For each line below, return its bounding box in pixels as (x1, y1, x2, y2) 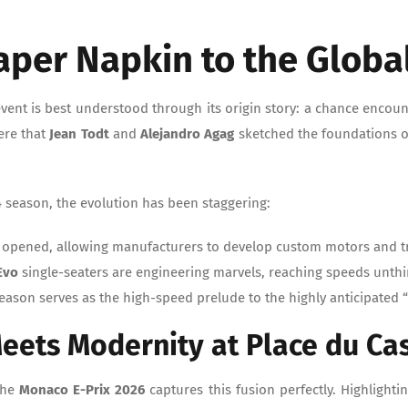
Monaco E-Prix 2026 (19, 381, 146, 398)
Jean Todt (49, 126, 109, 143)
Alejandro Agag (140, 126, 239, 143)
